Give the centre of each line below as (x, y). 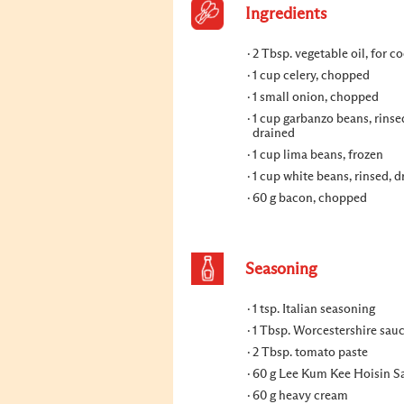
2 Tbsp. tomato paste (310, 353)
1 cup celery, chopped (311, 76)
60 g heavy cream (300, 396)
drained (274, 133)
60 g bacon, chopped (310, 198)
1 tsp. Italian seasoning (314, 309)
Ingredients (286, 14)
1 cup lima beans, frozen (318, 155)
